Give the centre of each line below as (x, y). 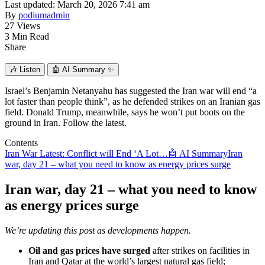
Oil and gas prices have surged (89, 250)
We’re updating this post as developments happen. (98, 230)
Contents (21, 143)
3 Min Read (27, 36)
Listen (29, 69)
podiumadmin (44, 15)
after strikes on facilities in (200, 250)
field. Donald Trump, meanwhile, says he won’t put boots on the (125, 112)
